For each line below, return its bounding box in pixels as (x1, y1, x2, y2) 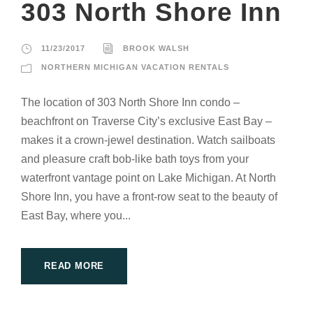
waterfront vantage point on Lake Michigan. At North (21, 171, 276, 184)
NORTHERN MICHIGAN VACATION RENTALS (41, 62, 229, 71)
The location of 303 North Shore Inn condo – (21, 96, 240, 108)
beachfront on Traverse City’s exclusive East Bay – (21, 115, 272, 127)
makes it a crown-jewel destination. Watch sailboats (21, 133, 275, 146)
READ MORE (44, 260, 105, 271)
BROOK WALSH (123, 43, 189, 52)
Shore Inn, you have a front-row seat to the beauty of (21, 190, 277, 203)
